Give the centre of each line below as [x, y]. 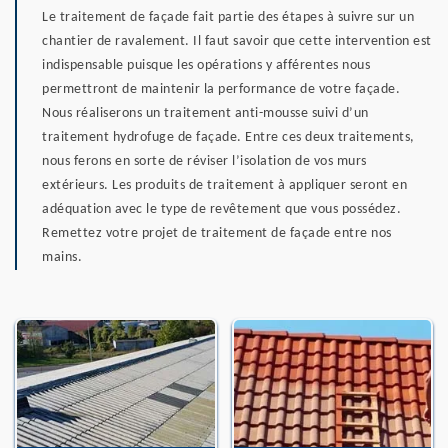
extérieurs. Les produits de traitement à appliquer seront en [224, 185]
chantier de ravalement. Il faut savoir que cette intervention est [237, 41]
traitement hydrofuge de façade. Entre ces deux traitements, [228, 137]
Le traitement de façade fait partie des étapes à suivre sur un [228, 17]
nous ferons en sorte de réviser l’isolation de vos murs [204, 161]
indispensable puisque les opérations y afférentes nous [206, 65]
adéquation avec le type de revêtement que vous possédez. [221, 209]
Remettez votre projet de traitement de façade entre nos [217, 233]
